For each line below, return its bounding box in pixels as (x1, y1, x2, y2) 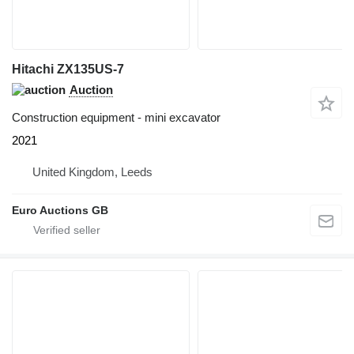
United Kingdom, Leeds (32, 164, 153, 179)
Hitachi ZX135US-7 (12, 62, 124, 76)
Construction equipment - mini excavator (12, 110, 220, 124)
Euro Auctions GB (12, 203, 108, 217)
